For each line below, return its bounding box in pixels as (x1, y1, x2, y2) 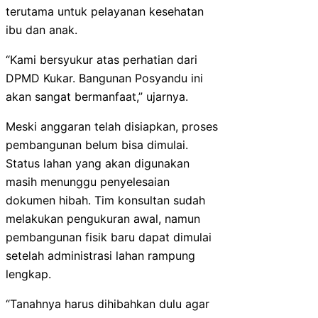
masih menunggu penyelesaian (6, 174, 170, 189)
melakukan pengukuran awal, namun (6, 211, 200, 226)
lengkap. (6, 266, 51, 281)
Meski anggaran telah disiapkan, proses (6, 119, 218, 133)
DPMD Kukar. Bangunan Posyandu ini (6, 70, 203, 85)
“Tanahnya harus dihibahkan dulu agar (6, 296, 209, 311)
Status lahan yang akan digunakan (6, 155, 190, 170)
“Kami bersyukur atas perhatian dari (6, 52, 197, 67)
